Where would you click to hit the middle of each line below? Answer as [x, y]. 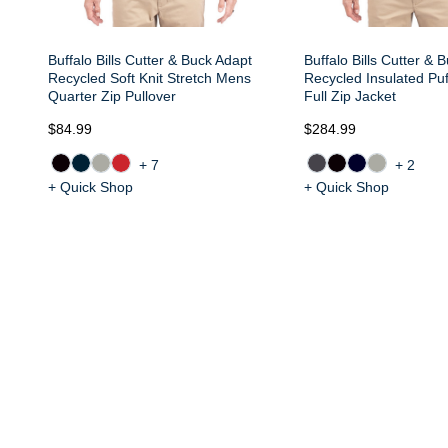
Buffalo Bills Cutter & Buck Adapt [150, 60]
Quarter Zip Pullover [112, 96]
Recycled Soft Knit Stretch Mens [149, 78]
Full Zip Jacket [350, 96]
